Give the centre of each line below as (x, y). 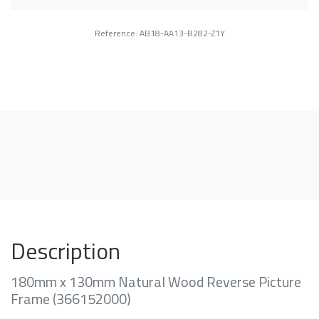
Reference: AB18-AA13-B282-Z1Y (159, 33)
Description (66, 251)
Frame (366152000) (71, 299)
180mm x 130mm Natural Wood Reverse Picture (156, 282)
